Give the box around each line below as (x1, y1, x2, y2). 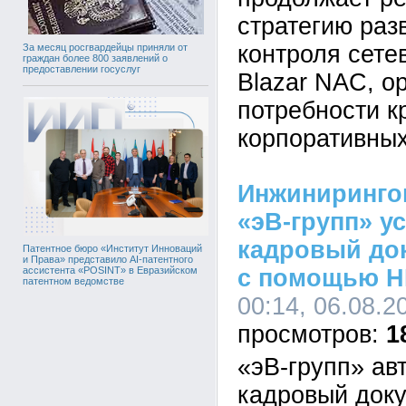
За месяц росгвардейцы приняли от (23, 42, 188, 53)
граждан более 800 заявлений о (23, 53, 168, 64)
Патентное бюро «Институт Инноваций (23, 243, 202, 255)
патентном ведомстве (23, 275, 124, 287)
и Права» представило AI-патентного (23, 254, 193, 266)
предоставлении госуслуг (23, 63, 140, 75)
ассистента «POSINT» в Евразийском (23, 265, 198, 276)
